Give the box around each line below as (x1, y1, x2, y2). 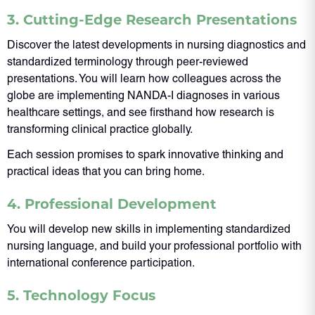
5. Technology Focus (7, 285, 155, 304)
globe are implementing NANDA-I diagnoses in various (7, 89, 280, 103)
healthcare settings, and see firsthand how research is (7, 105, 274, 120)
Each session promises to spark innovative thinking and (7, 148, 283, 162)
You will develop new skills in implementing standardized (7, 221, 290, 236)
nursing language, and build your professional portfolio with (7, 238, 302, 252)
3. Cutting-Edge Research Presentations (7, 10, 297, 29)
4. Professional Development (7, 193, 217, 212)
